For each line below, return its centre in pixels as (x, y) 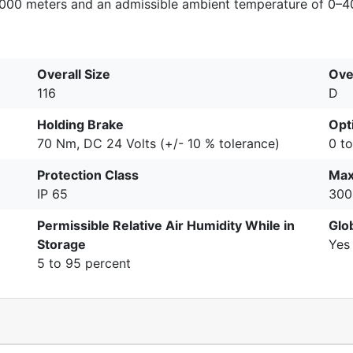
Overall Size (74, 74)
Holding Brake (80, 124)
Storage (61, 244)
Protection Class (88, 175)
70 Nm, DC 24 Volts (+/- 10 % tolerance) (158, 143)
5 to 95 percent (84, 263)
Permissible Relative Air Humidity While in (166, 225)
